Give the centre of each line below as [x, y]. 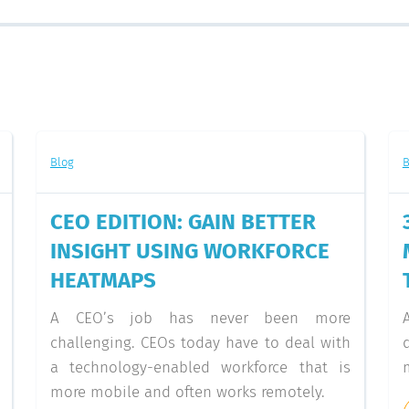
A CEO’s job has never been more [200, 318]
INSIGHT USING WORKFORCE [189, 251]
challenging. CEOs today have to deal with [200, 343]
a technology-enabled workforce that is [200, 367]
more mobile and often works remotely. [187, 392]
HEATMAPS [103, 280]
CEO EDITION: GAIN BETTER [183, 222]
